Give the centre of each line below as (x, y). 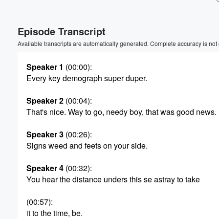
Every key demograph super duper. (87, 78)
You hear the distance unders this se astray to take (113, 179)
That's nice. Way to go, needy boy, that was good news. (121, 112)
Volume (185, 21)
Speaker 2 (45, 100)
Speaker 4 (45, 168)
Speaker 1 (45, 67)
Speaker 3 (45, 134)
